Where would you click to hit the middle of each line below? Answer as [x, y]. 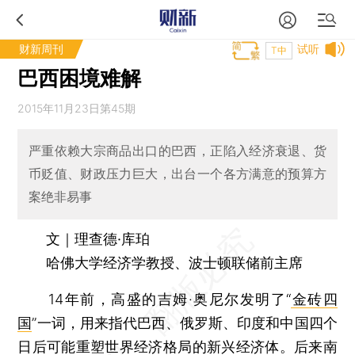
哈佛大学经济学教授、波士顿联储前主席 [160, 262]
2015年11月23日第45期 [77, 108]
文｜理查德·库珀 [98, 239]
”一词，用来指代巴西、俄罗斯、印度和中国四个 [185, 323]
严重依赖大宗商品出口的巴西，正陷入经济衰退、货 [177, 151]
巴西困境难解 [80, 78]
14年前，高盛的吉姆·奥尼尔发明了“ [155, 299]
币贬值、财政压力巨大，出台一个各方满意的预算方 [177, 174]
